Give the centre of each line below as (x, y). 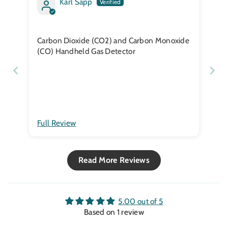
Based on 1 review (114, 212)
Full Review (57, 123)
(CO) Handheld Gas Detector (86, 51)
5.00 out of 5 (141, 201)
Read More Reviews (114, 160)
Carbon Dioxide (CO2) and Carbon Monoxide (113, 40)
